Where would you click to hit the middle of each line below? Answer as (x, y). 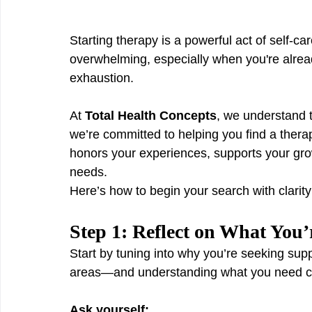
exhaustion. (102, 78)
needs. (88, 172)
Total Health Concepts (151, 116)
